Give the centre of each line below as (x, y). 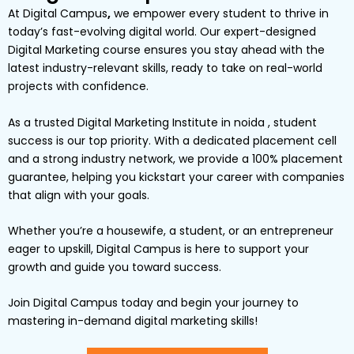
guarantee (37, 177)
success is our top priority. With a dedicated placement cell (172, 140)
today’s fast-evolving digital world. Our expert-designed (162, 32)
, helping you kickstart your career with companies (205, 177)
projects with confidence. (78, 87)
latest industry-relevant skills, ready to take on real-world (165, 68)
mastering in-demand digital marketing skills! (133, 321)
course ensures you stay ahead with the (212, 50)
